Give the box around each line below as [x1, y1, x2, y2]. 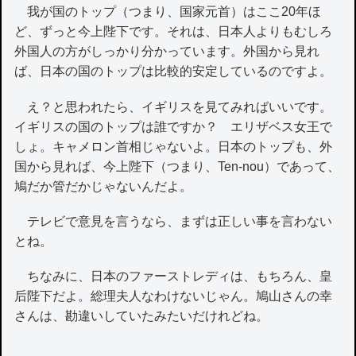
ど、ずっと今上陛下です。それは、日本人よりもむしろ [14, 25, 333, 39]
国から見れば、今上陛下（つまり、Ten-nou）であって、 [14, 159, 341, 173]
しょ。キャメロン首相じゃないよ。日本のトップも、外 [14, 139, 333, 153]
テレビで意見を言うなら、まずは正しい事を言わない [14, 214, 333, 228]
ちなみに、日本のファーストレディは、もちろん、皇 [14, 269, 333, 284]
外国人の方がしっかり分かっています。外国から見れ [14, 44, 320, 59]
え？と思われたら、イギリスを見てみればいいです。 [14, 99, 333, 114]
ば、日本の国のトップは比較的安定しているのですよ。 [14, 64, 333, 79]
